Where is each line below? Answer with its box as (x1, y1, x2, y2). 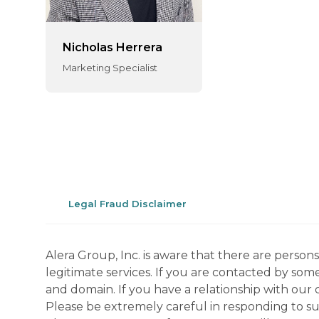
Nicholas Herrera (63, 41, 162, 54)
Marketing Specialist (63, 62, 157, 73)
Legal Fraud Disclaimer (68, 198, 187, 209)
